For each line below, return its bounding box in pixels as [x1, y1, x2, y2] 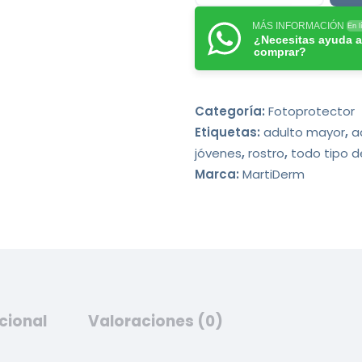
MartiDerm [242, 165, 305, 183]
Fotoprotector [268, 102, 356, 120]
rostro [248, 144, 285, 162]
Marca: [195, 165, 243, 183]
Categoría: [195, 102, 269, 120]
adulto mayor [263, 123, 346, 141]
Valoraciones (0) [88, 310, 223, 333]
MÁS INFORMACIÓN [252, 20, 345, 32]
